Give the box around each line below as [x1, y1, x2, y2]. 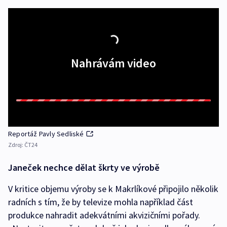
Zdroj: [8, 141, 24, 149]
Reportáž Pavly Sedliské [8, 129, 84, 139]
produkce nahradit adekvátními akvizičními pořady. [8, 209, 200, 221]
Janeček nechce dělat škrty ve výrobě [8, 162, 160, 174]
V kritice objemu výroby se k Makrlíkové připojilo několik [8, 183, 218, 195]
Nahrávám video [71, 55, 156, 71]
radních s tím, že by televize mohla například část [8, 196, 193, 208]
